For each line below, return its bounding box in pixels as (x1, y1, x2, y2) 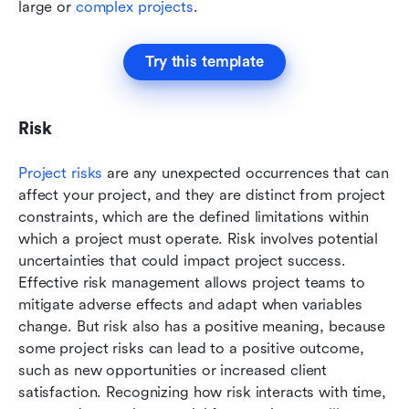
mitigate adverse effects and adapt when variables (18, 295, 362, 313)
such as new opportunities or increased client (18, 361, 328, 379)
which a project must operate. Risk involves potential (18, 229, 379, 247)
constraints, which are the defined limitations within (18, 207, 370, 225)
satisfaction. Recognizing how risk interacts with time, (18, 383, 386, 401)
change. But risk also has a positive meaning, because (18, 317, 386, 335)
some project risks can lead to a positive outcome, (18, 339, 364, 357)
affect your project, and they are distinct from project (18, 185, 385, 204)
